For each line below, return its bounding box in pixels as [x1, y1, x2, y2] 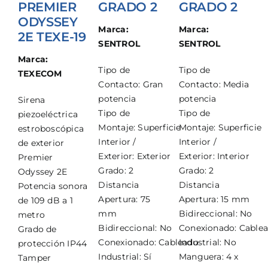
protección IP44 [17, 237, 87, 249]
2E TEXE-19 [17, 29, 86, 45]
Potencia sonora [17, 180, 88, 191]
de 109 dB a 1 [17, 194, 73, 206]
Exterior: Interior [178, 150, 249, 162]
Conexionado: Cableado [98, 236, 199, 248]
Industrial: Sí [98, 251, 152, 262]
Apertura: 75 [98, 193, 150, 205]
